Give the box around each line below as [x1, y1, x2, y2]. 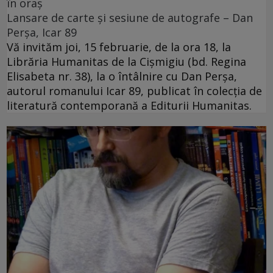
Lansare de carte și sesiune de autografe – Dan [7, 10, 253, 25]
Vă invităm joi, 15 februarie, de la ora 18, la [7, 39, 231, 54]
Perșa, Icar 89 [7, 24, 77, 40]
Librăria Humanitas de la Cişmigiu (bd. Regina [7, 54, 246, 69]
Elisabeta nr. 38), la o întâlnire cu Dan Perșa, [7, 68, 237, 83]
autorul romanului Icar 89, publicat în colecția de [7, 83, 262, 98]
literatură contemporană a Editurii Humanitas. [7, 97, 252, 113]
